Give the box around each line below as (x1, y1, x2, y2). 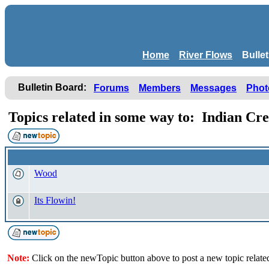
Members (139, 82, 181, 93)
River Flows (179, 49, 232, 60)
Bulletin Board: (18, 82, 86, 92)
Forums (94, 82, 129, 93)
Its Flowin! (34, 195, 76, 205)
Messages (190, 82, 237, 93)
